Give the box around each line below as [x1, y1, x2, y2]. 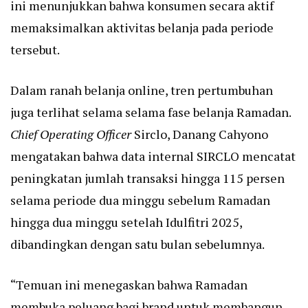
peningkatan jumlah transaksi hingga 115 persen [10, 170, 285, 187]
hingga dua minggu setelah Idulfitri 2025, [10, 214, 242, 231]
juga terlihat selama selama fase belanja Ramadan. [10, 104, 291, 121]
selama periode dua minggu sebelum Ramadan [10, 192, 270, 209]
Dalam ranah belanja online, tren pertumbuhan [10, 82, 273, 99]
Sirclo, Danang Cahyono [131, 126, 268, 143]
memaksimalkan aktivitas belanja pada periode [10, 19, 274, 36]
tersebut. [10, 41, 60, 58]
